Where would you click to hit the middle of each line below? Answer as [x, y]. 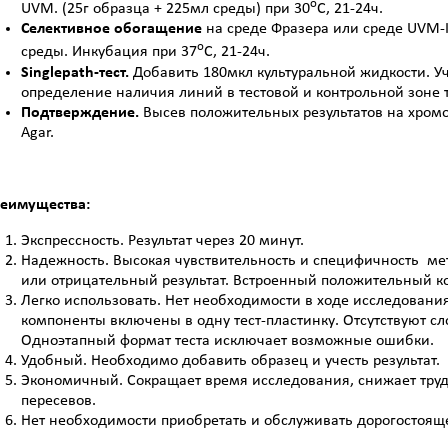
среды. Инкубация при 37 [109, 52]
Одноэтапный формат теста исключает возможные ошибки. [227, 340]
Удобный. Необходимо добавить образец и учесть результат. [230, 360]
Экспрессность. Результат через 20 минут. [162, 240]
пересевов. [58, 400]
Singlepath [57, 72]
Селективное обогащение [111, 29]
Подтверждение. [82, 112]
